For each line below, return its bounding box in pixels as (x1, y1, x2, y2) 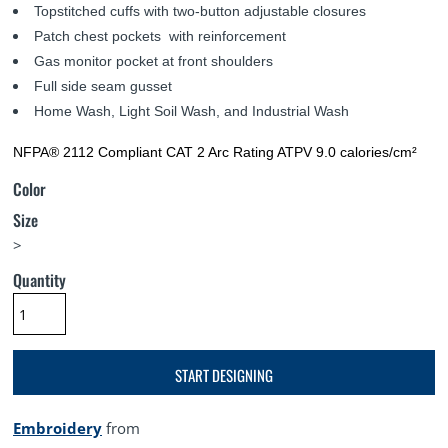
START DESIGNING (175, 363, 273, 386)
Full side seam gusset (34, 78, 172, 94)
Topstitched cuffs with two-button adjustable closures (34, 3, 366, 19)
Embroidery (13, 418, 102, 438)
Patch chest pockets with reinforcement (34, 28, 286, 44)
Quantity (13, 268, 66, 292)
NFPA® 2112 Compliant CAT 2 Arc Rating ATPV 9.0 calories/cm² (13, 144, 417, 160)
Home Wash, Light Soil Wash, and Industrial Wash (34, 103, 349, 119)
